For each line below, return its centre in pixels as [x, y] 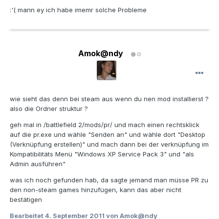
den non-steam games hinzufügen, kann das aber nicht [96, 190]
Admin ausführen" [38, 164]
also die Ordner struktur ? [49, 109]
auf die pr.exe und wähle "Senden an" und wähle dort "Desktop [108, 135]
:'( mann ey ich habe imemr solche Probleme [78, 10]
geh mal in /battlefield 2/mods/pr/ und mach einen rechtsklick [105, 125]
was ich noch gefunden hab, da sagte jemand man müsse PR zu [109, 180]
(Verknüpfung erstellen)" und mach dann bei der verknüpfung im [109, 144]
